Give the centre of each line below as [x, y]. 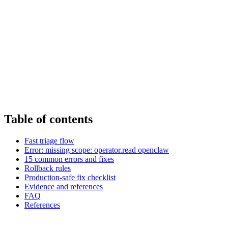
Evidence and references [64, 186]
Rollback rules [48, 168]
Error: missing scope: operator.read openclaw [97, 150]
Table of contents [48, 119]
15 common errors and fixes [69, 159]
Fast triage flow [49, 140]
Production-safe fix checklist [70, 177]
